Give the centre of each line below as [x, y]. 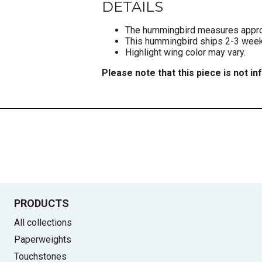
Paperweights [43, 239]
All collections [43, 222]
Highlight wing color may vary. [185, 52]
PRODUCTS [42, 203]
